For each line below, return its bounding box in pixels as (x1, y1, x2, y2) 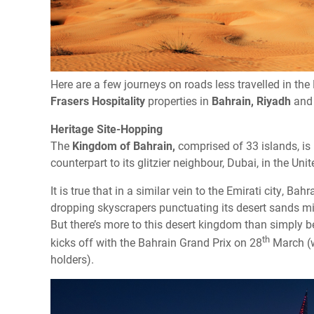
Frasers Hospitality (50, 93, 145, 108)
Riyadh (257, 93, 291, 108)
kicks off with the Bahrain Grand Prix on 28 (50, 235, 262, 250)
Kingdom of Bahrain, (72, 137, 175, 153)
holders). (50, 252, 94, 267)
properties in (145, 93, 212, 108)
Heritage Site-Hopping (50, 121, 163, 136)
